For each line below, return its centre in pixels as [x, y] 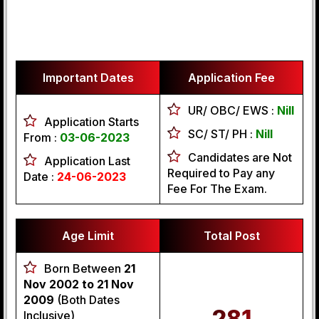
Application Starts [91, 122]
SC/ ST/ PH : [222, 134]
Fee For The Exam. [217, 189]
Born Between [84, 268]
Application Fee [231, 78]
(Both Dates [87, 300]
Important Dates [88, 78]
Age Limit [88, 236]
